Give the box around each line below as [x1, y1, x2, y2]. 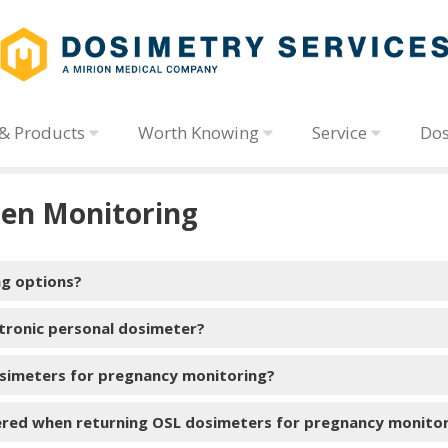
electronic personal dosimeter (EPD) [24, 385, 286, 405]
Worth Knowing [138, 121, 264, 145]
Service [312, 121, 372, 145]
